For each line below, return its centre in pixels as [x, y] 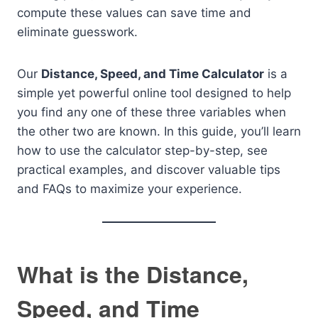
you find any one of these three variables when [152, 113]
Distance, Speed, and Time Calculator [153, 74]
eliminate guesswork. [77, 32]
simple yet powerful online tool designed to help [154, 93]
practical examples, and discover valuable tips [149, 170]
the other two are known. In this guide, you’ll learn [159, 132]
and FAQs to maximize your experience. [130, 189]
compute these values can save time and [134, 13]
